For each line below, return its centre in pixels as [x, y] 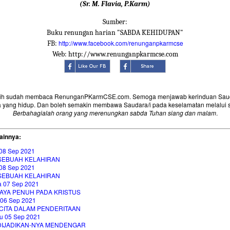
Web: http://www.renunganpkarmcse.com [115, 54]
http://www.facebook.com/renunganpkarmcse [121, 43]
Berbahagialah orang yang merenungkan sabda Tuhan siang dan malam [114, 113]
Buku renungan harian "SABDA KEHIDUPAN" [115, 33]
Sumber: [115, 22]
